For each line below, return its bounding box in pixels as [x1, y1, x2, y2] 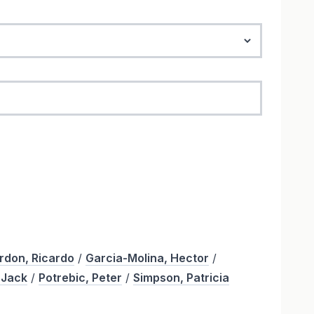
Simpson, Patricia [133, 271, 230, 285]
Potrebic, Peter [39, 271, 123, 285]
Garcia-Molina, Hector [86, 251, 210, 266]
